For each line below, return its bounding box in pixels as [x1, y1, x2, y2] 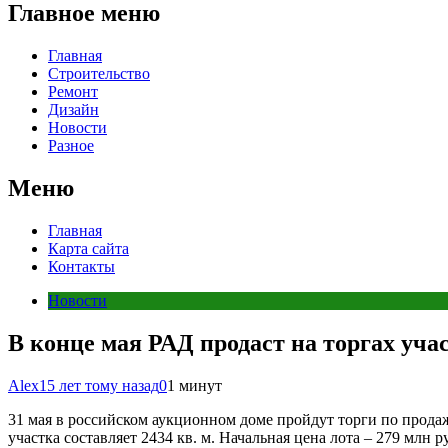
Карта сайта [48, 239, 129, 257]
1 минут [167, 376, 222, 394]
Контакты [48, 257, 115, 275]
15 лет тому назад [39, 376, 159, 394]
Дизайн [48, 100, 99, 118]
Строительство [48, 64, 150, 82]
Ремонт [48, 82, 98, 100]
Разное [48, 136, 94, 154]
